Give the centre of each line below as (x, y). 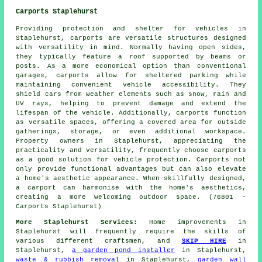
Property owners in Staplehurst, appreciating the (131, 141)
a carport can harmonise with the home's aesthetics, (131, 188)
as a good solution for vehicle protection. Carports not (131, 160)
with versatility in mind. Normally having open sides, (131, 48)
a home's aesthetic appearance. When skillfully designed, (131, 179)
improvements (201, 223)
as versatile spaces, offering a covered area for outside (131, 123)
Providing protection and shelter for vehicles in (131, 29)
